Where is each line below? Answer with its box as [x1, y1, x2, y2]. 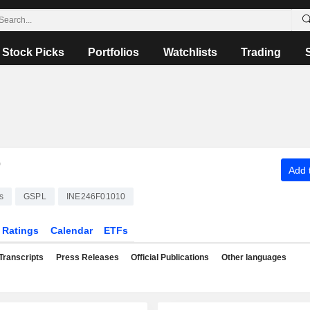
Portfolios [88, 46, 140, 58]
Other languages [221, 253, 286, 262]
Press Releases [55, 253, 119, 262]
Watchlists [163, 46, 217, 58]
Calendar [50, 225, 93, 236]
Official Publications [131, 253, 209, 262]
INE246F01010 [66, 192, 126, 201]
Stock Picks [2, 46, 65, 58]
